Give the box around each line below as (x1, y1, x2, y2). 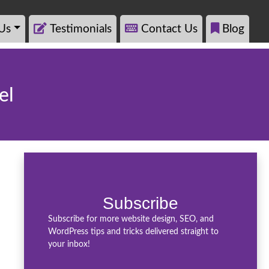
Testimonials (50, 23, 112, 35)
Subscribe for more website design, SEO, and (48, 215, 214, 224)
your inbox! (48, 240, 90, 249)
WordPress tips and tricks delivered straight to (48, 228, 219, 237)
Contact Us (141, 23, 198, 35)
